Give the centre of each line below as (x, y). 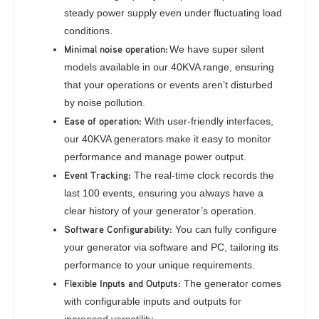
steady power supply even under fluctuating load (173, 13)
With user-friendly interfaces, (208, 121)
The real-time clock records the (203, 175)
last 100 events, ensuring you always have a (164, 193)
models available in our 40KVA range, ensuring (169, 67)
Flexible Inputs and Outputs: (123, 283)
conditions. (89, 31)
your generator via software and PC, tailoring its (172, 247)
